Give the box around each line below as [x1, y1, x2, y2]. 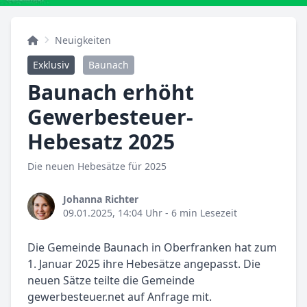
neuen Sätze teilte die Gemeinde [27, 273, 195, 288]
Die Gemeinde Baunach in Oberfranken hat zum [27, 240, 277, 256]
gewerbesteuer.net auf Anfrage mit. [27, 289, 212, 305]
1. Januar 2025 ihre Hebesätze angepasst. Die [27, 256, 260, 272]
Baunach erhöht [27, 78, 194, 107]
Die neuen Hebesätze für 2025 [27, 160, 167, 173]
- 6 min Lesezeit [162, 206, 237, 220]
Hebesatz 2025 [27, 127, 175, 156]
